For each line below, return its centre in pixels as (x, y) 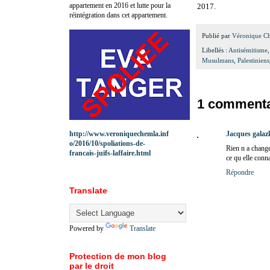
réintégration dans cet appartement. (118, 15)
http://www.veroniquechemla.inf (119, 133)
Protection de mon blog (118, 256)
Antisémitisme (248, 50)
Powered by (87, 228)
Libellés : (215, 50)
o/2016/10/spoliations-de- (107, 143)
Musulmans (218, 61)
